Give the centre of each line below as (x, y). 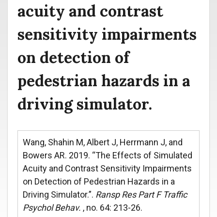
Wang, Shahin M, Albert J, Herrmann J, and (103, 142)
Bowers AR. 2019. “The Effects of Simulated (108, 155)
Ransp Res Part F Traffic (141, 194)
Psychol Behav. (53, 208)
